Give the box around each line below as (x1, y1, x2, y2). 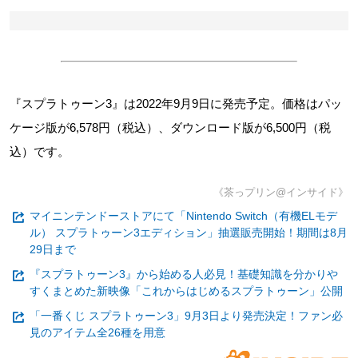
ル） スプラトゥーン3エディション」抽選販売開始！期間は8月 (30, 226, 348, 240)
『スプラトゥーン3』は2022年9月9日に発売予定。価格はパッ (10, 97, 342, 111)
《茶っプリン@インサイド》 (213, 186, 348, 199)
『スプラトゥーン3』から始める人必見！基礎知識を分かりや (30, 268, 338, 281)
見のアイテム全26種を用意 (30, 326, 165, 340)
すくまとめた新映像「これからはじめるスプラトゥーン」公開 (30, 284, 343, 298)
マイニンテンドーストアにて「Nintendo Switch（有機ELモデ (30, 209, 337, 223)
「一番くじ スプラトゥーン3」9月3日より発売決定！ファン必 (30, 309, 343, 323)
